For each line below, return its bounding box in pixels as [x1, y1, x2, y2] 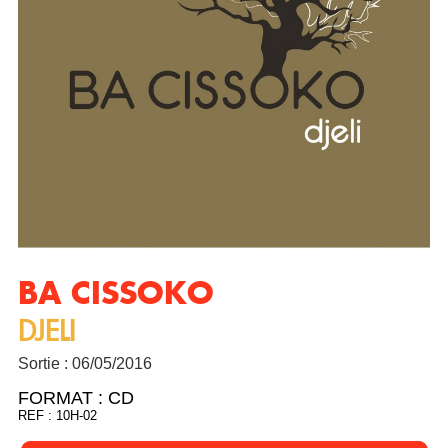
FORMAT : [17, 388, 108, 409]
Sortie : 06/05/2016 [17, 355, 152, 373]
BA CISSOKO [17, 278, 214, 314]
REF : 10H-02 [17, 408, 97, 424]
